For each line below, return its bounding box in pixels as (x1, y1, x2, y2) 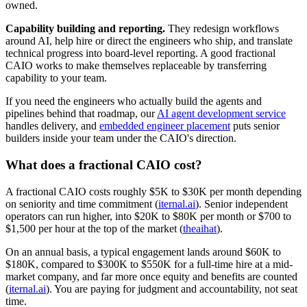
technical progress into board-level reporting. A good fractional (5, 47, 275, 60)
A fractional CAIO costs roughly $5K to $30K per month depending (5, 185, 302, 197)
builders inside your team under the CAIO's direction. (5, 132, 236, 145)
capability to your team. (5, 72, 107, 84)
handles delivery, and (5, 120, 99, 132)
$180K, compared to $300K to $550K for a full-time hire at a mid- (5, 258, 293, 270)
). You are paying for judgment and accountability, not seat (46, 282, 297, 295)
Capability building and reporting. (5, 23, 165, 35)
